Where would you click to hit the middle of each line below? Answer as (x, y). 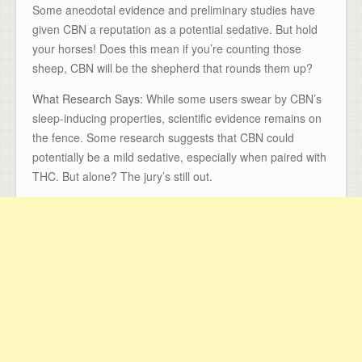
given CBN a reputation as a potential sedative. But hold (175, 29)
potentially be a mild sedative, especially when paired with (179, 156)
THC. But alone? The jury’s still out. (122, 176)
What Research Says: (88, 98)
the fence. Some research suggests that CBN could (163, 137)
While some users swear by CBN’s (232, 98)
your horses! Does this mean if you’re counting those (167, 48)
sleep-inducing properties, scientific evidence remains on (177, 118)
